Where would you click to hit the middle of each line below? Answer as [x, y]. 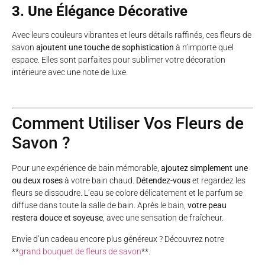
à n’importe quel [204, 47]
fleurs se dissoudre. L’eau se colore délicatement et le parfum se [127, 193]
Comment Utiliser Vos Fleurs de [128, 124]
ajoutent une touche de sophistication [105, 47]
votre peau [207, 206]
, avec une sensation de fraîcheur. [163, 218]
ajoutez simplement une [204, 168]
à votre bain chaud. [99, 181]
